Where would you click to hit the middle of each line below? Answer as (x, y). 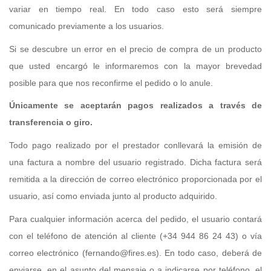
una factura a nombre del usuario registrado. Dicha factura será (135, 162)
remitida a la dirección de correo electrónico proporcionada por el (135, 179)
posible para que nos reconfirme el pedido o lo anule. (111, 83)
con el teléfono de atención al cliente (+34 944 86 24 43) (126, 236)
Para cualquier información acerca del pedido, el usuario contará (135, 219)
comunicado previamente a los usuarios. (87, 26)
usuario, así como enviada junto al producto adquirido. (113, 196)
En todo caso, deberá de (213, 253)
